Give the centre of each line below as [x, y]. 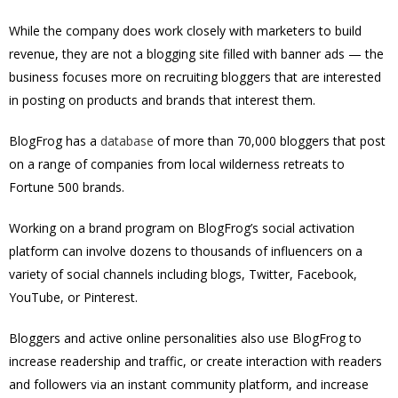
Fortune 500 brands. [67, 187]
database [127, 141]
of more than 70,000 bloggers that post [270, 141]
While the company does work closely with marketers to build [185, 31]
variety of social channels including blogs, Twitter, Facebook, [183, 274]
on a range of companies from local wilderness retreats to [177, 164]
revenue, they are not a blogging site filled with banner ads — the [196, 54]
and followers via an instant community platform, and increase [189, 384]
